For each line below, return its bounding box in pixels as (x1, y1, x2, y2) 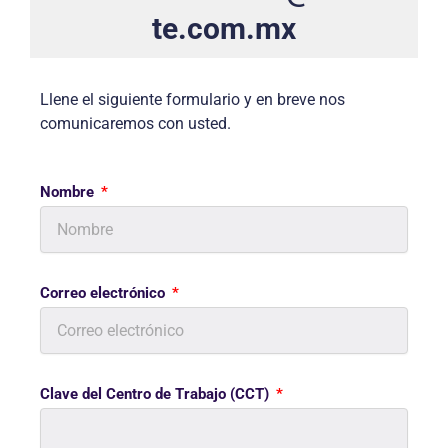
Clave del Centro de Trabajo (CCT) (40, 384, 273, 403)
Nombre (40, 182, 98, 201)
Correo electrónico (40, 283, 169, 302)
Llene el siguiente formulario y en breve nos (40, 90, 345, 110)
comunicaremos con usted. (40, 114, 231, 134)
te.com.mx (152, 11, 296, 47)
